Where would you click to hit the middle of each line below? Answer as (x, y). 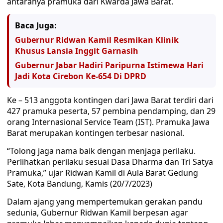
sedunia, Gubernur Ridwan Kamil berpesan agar (98, 213)
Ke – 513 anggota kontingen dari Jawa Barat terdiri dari (110, 100)
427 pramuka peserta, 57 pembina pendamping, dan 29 (111, 111)
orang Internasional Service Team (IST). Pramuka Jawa (108, 122)
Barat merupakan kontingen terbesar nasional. (96, 133)
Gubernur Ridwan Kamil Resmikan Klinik (97, 40)
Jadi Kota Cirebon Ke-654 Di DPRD (81, 76)
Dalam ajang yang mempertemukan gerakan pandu (105, 202)
